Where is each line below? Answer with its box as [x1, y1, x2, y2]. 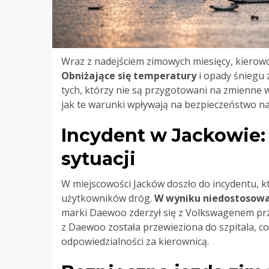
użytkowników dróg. [61, 191, 154, 205]
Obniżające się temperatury [61, 68, 196, 82]
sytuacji [61, 147, 136, 170]
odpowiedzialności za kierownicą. [61, 234, 209, 248]
